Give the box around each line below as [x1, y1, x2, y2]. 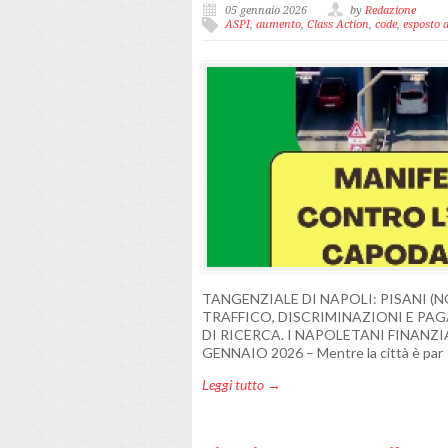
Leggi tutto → [202, 376, 281, 393]
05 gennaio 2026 [225, 4, 307, 17]
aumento [256, 18, 301, 31]
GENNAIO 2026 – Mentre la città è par [202, 344, 443, 361]
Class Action [307, 18, 369, 31]
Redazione [365, 4, 416, 17]
